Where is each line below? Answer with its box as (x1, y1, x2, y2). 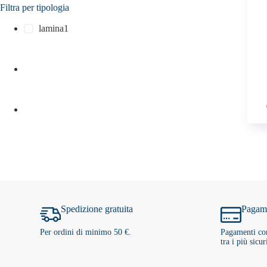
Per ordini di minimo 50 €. (40, 227, 132, 237)
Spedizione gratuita (61, 203, 133, 214)
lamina (39, 23, 64, 33)
